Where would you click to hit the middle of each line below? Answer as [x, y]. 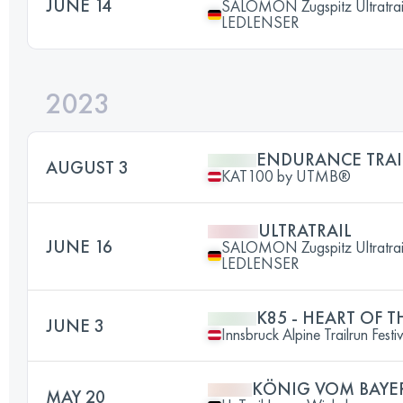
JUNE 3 [75, 326]
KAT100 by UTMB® [286, 176]
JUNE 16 [79, 246]
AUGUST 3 [87, 167]
